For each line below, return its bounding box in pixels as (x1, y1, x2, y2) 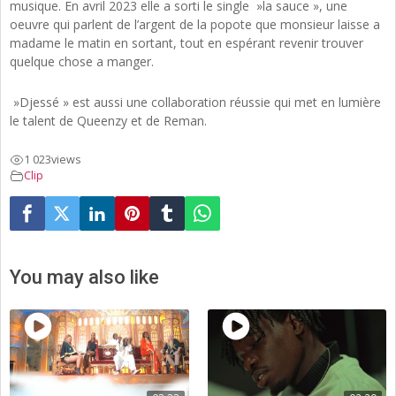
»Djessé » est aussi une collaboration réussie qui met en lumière (10, 93, 381, 110)
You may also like (10, 266, 159, 289)
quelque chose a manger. (10, 52, 154, 70)
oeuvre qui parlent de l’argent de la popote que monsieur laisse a (10, 15, 380, 33)
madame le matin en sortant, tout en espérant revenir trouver (10, 34, 363, 51)
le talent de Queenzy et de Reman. (10, 111, 207, 129)
